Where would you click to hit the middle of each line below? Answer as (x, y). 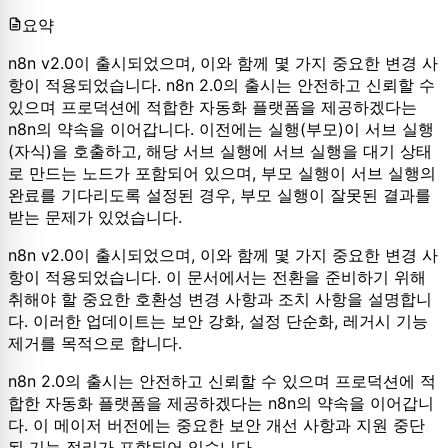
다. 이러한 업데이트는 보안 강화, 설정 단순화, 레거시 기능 (218, 320)
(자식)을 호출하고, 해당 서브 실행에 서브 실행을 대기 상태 (220, 150)
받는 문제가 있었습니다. (95, 216)
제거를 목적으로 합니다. (95, 342)
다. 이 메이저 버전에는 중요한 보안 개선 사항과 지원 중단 (216, 424)
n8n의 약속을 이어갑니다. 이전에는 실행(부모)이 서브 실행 (221, 128)
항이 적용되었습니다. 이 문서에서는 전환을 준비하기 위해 (217, 276)
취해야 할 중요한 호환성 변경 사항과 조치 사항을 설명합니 (220, 298)
